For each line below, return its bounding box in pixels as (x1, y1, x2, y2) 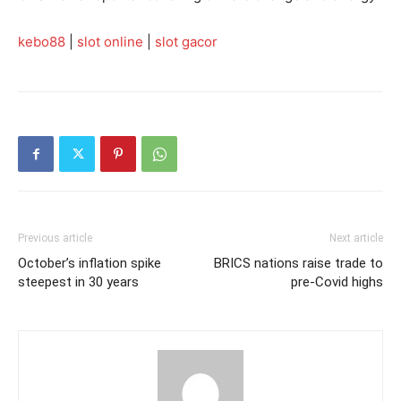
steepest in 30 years (18, 273, 139, 290)
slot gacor (155, 32, 218, 50)
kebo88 (18, 32, 65, 50)
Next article (329, 231, 383, 244)
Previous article (18, 231, 92, 244)
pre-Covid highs (291, 273, 383, 290)
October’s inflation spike (18, 254, 161, 271)
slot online (77, 32, 143, 50)
